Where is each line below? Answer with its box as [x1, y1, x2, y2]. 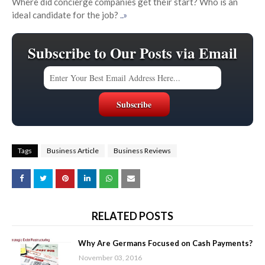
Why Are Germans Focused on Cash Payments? [78, 238, 253, 248]
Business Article [47, 146, 99, 156]
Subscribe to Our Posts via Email [28, 42, 237, 64]
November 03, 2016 [79, 253, 142, 263]
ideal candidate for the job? [12, 9, 120, 21]
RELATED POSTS [92, 209, 173, 223]
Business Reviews [114, 146, 171, 156]
